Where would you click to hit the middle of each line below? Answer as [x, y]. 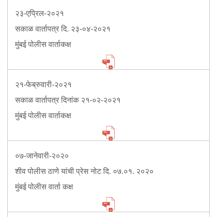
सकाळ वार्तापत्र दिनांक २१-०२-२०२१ [68, 100]
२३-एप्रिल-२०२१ [39, 13]
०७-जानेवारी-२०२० [42, 156]
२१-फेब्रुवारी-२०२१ [43, 85]
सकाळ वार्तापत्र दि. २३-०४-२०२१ [63, 29]
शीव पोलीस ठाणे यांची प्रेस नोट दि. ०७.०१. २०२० [84, 171]
